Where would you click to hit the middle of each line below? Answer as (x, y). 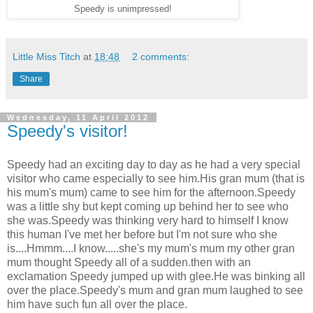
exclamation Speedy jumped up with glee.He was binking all (156, 276)
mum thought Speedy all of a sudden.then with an (129, 262)
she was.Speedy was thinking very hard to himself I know (148, 220)
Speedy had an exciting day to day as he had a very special (154, 164)
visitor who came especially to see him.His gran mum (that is (156, 178)
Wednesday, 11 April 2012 (78, 117)
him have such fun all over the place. (97, 304)
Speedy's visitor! (67, 131)
